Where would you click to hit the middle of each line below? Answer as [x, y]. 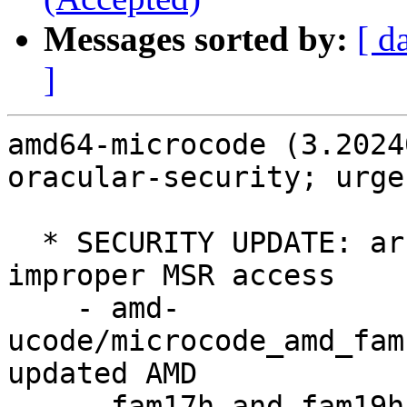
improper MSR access [171, 276]
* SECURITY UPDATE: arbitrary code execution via [25, 243]
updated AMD [102, 374]
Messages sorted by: [196, 39]
